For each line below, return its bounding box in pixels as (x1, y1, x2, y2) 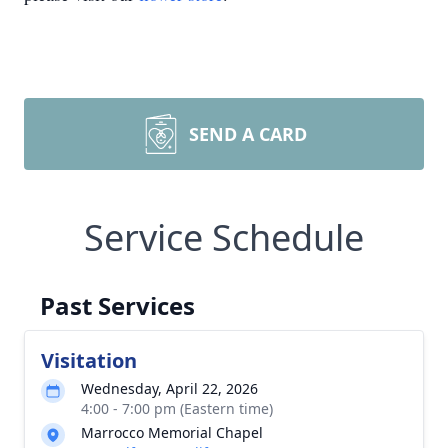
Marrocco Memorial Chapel (81, 423, 263, 442)
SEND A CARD (189, 122, 307, 146)
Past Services (40, 289, 195, 322)
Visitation (41, 347, 137, 374)
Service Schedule (84, 213, 364, 262)
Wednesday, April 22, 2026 (81, 379, 258, 398)
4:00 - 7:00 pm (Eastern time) (81, 399, 273, 418)
